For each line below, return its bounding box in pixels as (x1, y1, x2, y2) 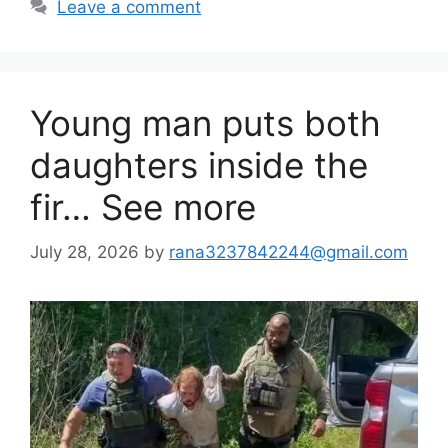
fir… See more (30, 186, 256, 229)
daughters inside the (30, 144, 368, 187)
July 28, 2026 (30, 241, 139, 262)
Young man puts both (30, 102, 381, 145)
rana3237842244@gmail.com (169, 241, 408, 262)
